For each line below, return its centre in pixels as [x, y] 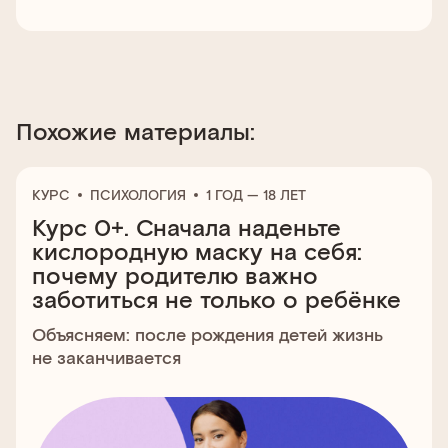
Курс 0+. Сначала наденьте [186, 226]
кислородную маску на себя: [197, 250]
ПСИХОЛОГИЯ [138, 194]
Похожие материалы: [135, 130]
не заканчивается [106, 357]
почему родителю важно [175, 274]
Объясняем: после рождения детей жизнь [207, 334]
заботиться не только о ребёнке [216, 298]
